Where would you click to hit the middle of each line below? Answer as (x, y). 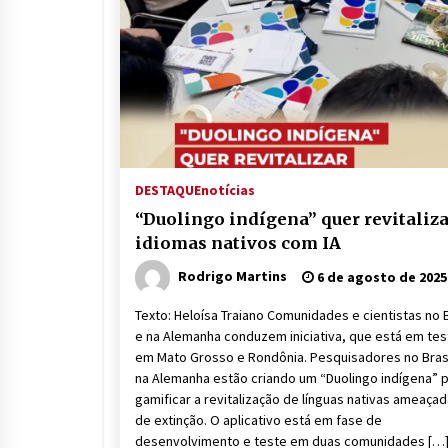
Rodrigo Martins (232, 275)
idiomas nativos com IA (238, 243)
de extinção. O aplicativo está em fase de (258, 420)
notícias (228, 190)
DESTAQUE (168, 190)
